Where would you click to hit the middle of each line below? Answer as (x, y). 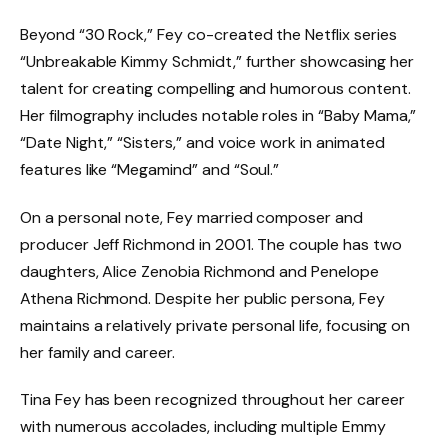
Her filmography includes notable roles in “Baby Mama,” (218, 115)
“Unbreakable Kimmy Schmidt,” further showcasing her (217, 61)
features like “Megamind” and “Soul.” (150, 169)
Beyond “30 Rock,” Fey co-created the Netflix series (208, 34)
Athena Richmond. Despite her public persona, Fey (202, 298)
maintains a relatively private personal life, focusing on (215, 325)
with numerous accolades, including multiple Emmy (203, 427)
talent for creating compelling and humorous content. (215, 88)
